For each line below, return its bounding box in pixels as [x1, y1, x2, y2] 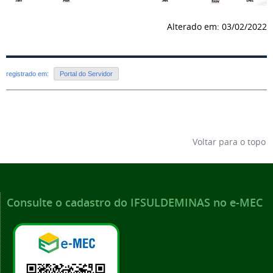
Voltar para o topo [190, 136, 266, 148]
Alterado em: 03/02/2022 [167, 20, 267, 32]
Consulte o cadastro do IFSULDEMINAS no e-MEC [7, 195, 263, 210]
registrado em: [6, 70, 51, 78]
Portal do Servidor [60, 70, 113, 78]
